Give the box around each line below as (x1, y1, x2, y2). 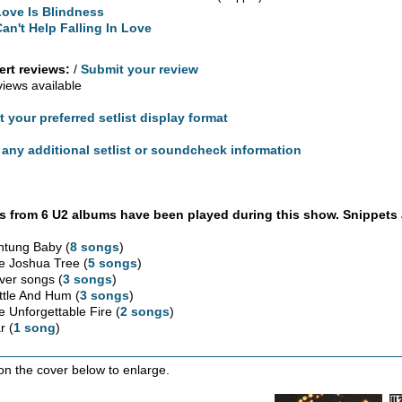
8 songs (70, 239, 120, 254)
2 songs (120, 303, 170, 319)
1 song (13, 319, 57, 335)
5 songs (88, 255, 138, 270)
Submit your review (81, 61, 199, 76)
